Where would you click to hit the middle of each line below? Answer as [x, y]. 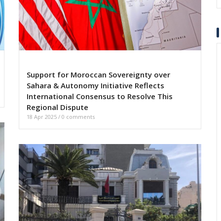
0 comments [78, 117]
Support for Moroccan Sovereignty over [98, 75]
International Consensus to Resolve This [100, 96]
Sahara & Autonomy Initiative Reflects [95, 86]
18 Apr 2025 [42, 117]
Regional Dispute [57, 107]
